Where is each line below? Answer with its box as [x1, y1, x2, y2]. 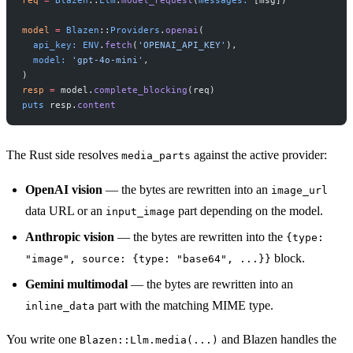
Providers [110, 24, 160, 35]
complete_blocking [94, 84, 188, 95]
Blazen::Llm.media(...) [80, 333, 218, 346]
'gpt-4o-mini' [66, 54, 143, 65]
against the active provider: [191, 147, 327, 162]
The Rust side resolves [6, 147, 121, 162]
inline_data [25, 299, 95, 312]
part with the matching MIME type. [95, 298, 273, 312]
